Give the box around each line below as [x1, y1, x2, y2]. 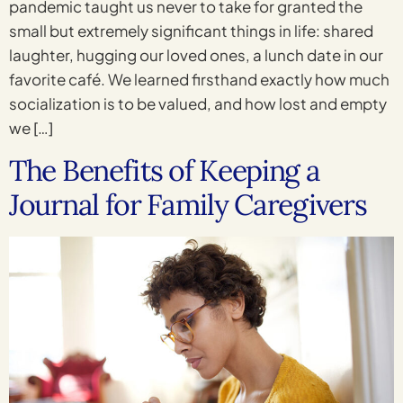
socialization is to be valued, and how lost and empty [9, 94, 387, 114]
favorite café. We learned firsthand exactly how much [9, 69, 390, 90]
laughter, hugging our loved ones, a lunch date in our [9, 45, 383, 66]
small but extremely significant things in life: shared [9, 21, 373, 41]
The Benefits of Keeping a [9, 151, 320, 189]
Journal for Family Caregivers [9, 185, 367, 223]
